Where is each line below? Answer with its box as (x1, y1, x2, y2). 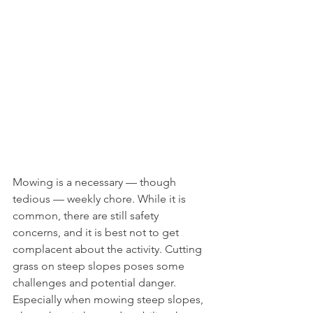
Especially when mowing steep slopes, (13, 293, 206, 306)
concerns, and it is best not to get (13, 226, 182, 239)
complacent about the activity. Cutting (13, 242, 205, 256)
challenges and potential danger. (13, 276, 179, 289)
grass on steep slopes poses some (13, 259, 187, 272)
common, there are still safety (13, 209, 161, 222)
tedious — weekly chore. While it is (13, 192, 189, 205)
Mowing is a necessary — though (13, 175, 179, 189)
